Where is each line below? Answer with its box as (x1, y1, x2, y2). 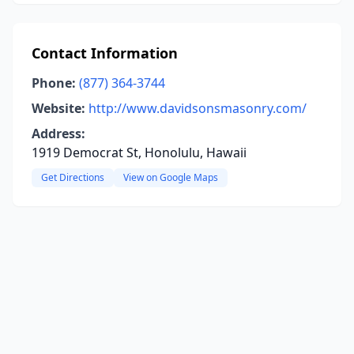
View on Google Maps (123, 171, 218, 184)
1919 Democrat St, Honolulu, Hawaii (32, 144, 247, 161)
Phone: (32, 74, 76, 92)
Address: (32, 125, 85, 142)
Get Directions (41, 171, 104, 184)
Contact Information (32, 43, 178, 62)
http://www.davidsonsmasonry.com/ (88, 100, 307, 117)
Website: (32, 100, 85, 117)
